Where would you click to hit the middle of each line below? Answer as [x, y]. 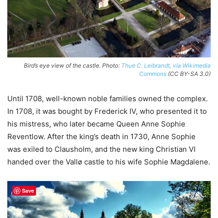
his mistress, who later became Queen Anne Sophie [96, 124]
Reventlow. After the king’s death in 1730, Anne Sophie [101, 137]
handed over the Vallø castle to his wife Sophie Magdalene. [109, 162]
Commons [153, 74]
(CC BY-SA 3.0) [189, 74]
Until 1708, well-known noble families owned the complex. [108, 99]
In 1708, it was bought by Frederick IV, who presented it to [107, 111]
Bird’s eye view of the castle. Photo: [73, 66]
